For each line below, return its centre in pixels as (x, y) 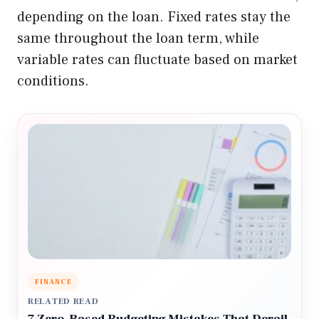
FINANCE (53, 282)
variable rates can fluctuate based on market (157, 60)
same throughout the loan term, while (138, 39)
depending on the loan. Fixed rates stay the (154, 17)
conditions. (53, 82)
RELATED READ (63, 302)
